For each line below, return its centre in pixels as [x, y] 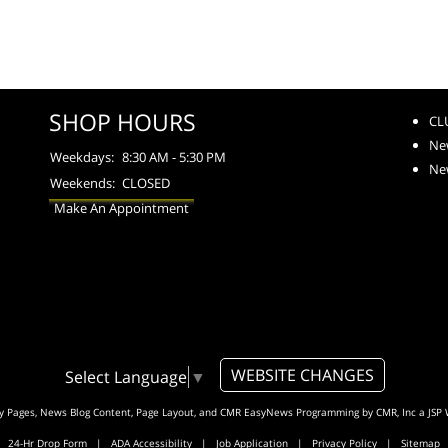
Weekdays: [82, 156]
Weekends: [82, 182]
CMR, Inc [395, 411]
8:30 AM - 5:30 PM [174, 156]
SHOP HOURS [122, 121]
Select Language [125, 376]
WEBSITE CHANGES [302, 374]
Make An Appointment [121, 207]
